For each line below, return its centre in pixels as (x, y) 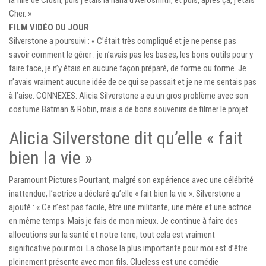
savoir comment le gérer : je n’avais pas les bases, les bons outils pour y (131, 54)
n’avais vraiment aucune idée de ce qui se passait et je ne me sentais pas (133, 82)
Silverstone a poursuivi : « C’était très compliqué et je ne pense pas (123, 41)
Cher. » (20, 13)
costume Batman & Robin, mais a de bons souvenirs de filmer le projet (129, 109)
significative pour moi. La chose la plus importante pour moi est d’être (128, 248)
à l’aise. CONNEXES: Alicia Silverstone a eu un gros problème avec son (129, 95)
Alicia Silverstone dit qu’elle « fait (126, 138)
